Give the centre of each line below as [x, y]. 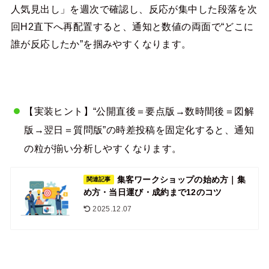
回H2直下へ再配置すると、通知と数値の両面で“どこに [132, 26]
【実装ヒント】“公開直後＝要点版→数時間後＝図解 [139, 111]
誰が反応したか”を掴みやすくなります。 [101, 44]
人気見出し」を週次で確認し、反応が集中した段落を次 [134, 9]
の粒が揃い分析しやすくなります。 [103, 148]
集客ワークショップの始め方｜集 [181, 180]
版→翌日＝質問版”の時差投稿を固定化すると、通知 [139, 129]
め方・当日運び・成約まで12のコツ [153, 192]
